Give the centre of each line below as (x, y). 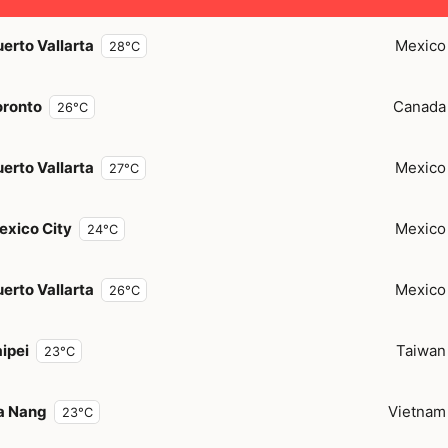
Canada (419, 106)
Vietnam (417, 411)
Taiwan (421, 350)
